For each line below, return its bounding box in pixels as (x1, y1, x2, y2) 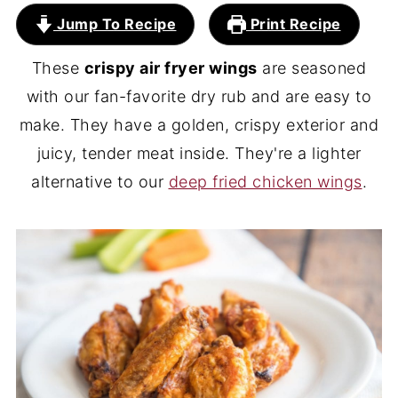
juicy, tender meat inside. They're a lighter (36, 144, 362, 163)
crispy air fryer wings (84, 59, 258, 77)
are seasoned (257, 59, 367, 77)
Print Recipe (246, 15, 341, 33)
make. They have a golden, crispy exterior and (19, 115, 379, 134)
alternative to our (31, 172, 169, 191)
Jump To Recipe (52, 15, 177, 33)
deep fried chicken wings (168, 172, 362, 191)
